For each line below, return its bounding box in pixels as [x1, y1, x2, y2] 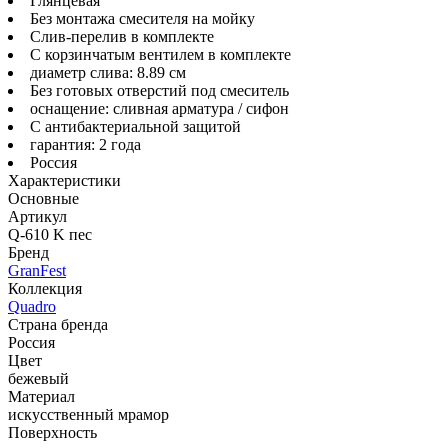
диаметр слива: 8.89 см [30, 63, 186, 81]
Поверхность [8, 423, 97, 441]
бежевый [8, 369, 69, 387]
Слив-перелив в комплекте [30, 27, 214, 45]
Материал [8, 387, 75, 405]
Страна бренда [8, 315, 108, 333]
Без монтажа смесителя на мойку [30, 9, 255, 27]
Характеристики [8, 171, 121, 189]
